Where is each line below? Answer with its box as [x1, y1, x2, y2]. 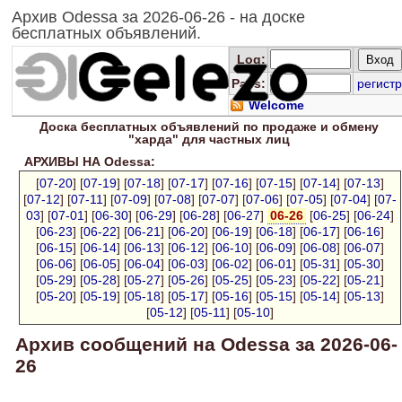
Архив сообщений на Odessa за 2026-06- [15, 334, 398, 354]
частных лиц [208, 132, 290, 146]
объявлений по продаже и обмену [156, 119, 379, 134]
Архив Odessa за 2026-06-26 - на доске [12, 8, 305, 26]
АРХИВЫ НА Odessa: [17, 154, 155, 169]
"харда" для [127, 132, 209, 146]
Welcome [249, 98, 304, 112]
